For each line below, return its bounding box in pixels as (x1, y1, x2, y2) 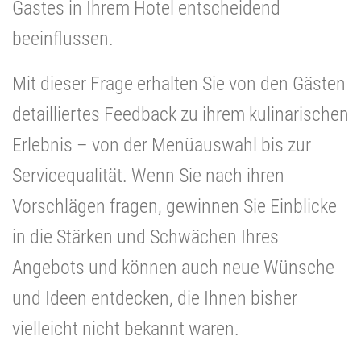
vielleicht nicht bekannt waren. (12, 317, 239, 340)
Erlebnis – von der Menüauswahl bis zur (12, 133, 311, 156)
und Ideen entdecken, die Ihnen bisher (12, 286, 297, 309)
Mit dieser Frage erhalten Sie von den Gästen (12, 72, 346, 95)
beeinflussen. (12, 27, 114, 50)
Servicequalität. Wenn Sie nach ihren (12, 164, 284, 187)
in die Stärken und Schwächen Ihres (12, 225, 279, 248)
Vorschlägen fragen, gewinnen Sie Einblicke (12, 194, 337, 218)
